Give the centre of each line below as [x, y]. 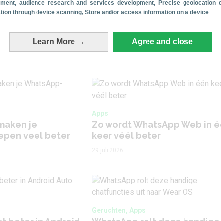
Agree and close [162, 41]
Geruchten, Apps [119, 210]
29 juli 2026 [108, 150]
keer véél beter [126, 135]
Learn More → [59, 41]
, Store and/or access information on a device [145, 12]
